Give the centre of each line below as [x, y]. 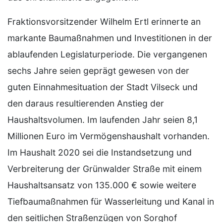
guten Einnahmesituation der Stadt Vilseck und [103, 87]
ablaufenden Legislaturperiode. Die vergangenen [107, 54]
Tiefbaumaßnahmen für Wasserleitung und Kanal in [111, 201]
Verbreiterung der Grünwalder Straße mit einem [105, 169]
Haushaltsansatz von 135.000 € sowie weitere [102, 185]
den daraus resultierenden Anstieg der [86, 103]
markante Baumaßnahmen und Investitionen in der [110, 38]
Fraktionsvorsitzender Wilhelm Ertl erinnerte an [104, 22]
